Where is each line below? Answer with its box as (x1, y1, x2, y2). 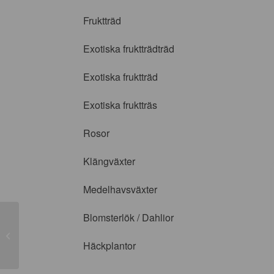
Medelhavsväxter (83, 182, 157, 196)
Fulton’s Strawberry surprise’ (21, 229, 122, 241)
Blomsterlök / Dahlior (83, 210, 174, 224)
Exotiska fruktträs (83, 98, 157, 112)
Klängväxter (83, 154, 135, 168)
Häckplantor (83, 239, 136, 253)
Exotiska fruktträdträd (83, 42, 174, 56)
